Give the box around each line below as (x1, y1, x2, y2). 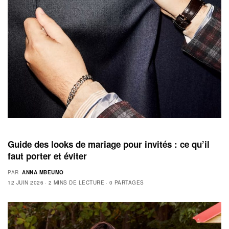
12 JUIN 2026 (8, 179, 43, 187)
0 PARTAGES (109, 179, 144, 187)
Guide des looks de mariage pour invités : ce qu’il (8, 138, 210, 151)
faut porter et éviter (8, 150, 87, 163)
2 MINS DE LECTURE (48, 179, 104, 187)
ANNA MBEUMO (22, 169, 64, 176)
